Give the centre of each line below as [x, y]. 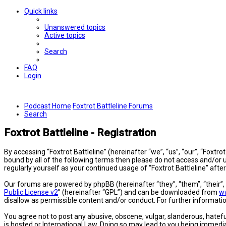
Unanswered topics [75, 27]
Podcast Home [48, 106]
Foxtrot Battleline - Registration [80, 133]
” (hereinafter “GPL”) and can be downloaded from [138, 192]
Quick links [41, 11]
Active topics [65, 35]
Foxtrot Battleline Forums [113, 106]
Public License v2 [31, 192]
